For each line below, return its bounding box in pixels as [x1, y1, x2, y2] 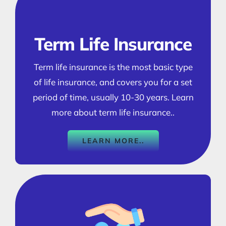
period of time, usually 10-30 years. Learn [32, 91, 194, 102]
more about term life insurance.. [51, 106, 175, 118]
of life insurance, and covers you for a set [34, 76, 192, 87]
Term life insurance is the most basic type [33, 61, 193, 72]
